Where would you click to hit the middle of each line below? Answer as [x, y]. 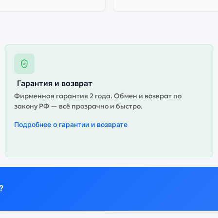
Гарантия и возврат [55, 83]
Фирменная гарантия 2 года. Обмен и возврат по [98, 96]
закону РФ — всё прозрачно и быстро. [79, 106]
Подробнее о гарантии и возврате [71, 124]
